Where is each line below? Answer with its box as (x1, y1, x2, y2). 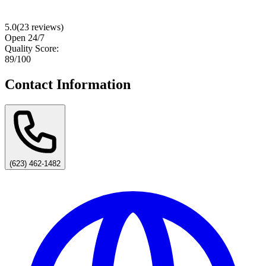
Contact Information (5, 76, 131, 92)
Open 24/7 (5, 32, 45, 43)
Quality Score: (5, 43, 59, 53)
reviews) (29, 21, 64, 32)
